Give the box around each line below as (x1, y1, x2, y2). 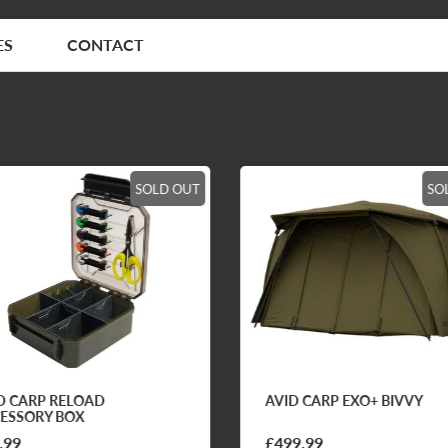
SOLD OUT (134, 181, 199, 197)
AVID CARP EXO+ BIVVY (264, 392, 422, 409)
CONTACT (67, 35, 144, 54)
